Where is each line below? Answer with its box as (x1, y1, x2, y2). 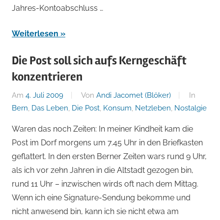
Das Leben (31, 103, 68, 112)
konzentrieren (12, 70, 82, 84)
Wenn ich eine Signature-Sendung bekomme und (12, 192, 191, 202)
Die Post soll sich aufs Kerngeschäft (12, 54, 187, 68)
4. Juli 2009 (26, 90, 63, 100)
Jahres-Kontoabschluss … (12, 3, 103, 13)
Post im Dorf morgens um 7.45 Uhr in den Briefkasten (12, 137, 203, 147)
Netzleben (135, 103, 171, 112)
